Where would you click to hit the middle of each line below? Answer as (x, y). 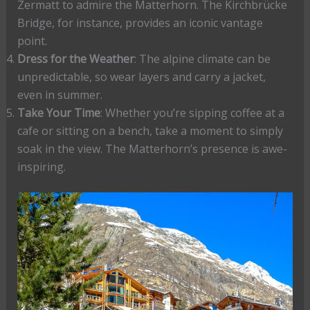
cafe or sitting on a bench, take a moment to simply (150, 131)
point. (32, 41)
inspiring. (41, 167)
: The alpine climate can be (202, 59)
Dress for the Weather (75, 59)
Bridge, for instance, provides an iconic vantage (140, 23)
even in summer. (60, 95)
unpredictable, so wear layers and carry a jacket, (141, 77)
